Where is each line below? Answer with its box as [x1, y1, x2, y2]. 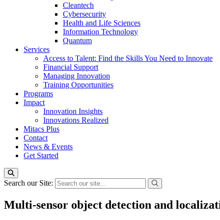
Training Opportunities [43, 81, 113, 89]
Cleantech [63, 1, 94, 9]
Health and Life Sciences [63, 19, 140, 27]
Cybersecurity [63, 10, 106, 18]
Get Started [24, 151, 58, 160]
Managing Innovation [43, 72, 110, 80]
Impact [24, 98, 45, 107]
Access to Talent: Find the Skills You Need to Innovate [43, 54, 213, 62]
